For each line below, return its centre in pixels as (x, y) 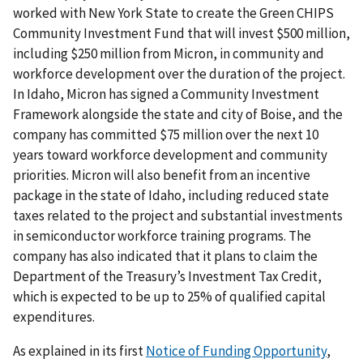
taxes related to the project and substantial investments (178, 216)
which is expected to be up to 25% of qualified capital (169, 297)
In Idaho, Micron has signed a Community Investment (166, 94)
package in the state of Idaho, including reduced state (171, 196)
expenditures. (54, 317)
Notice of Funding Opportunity (236, 351)
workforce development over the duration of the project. (179, 74)
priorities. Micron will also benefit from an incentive (162, 175)
